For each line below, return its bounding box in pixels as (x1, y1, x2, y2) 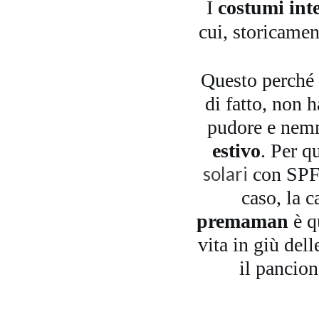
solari (203, 162, 248, 186)
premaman (196, 210, 288, 233)
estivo (211, 140, 261, 162)
